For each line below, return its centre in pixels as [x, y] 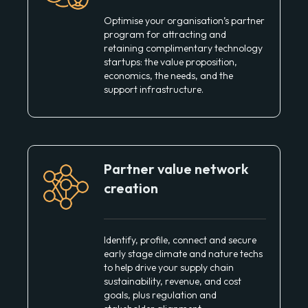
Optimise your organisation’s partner [184, 21]
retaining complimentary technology [183, 48]
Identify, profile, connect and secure [180, 240]
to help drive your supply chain [169, 268]
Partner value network [176, 169]
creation [131, 188]
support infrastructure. [154, 90]
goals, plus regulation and [160, 295]
